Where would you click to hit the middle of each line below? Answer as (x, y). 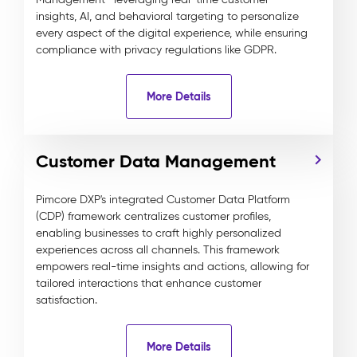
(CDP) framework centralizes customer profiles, (153, 216)
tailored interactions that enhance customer (149, 283)
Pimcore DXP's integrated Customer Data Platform (163, 200)
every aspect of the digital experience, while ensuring (172, 33)
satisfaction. (67, 300)
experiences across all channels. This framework (158, 250)
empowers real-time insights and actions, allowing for (173, 267)
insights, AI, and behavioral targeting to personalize (167, 16)
